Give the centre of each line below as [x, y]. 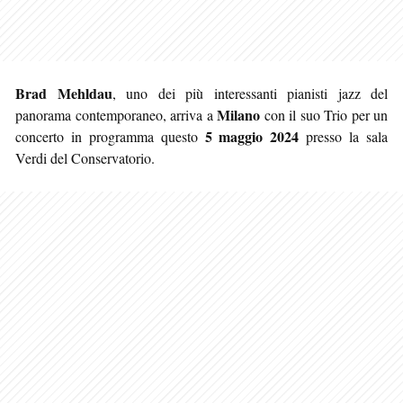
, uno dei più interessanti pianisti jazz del [250, 93]
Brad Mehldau [64, 93]
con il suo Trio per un [324, 114]
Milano [238, 114]
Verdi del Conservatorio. [85, 157]
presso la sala [344, 136]
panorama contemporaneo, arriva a [116, 114]
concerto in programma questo [110, 136]
